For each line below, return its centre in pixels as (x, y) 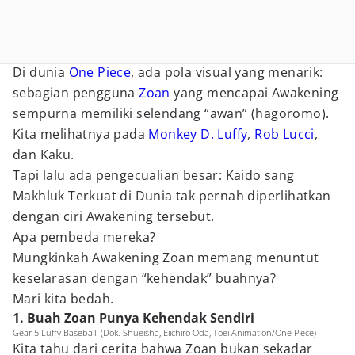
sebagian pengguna (76, 93)
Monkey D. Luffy (198, 134)
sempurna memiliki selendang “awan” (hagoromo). (171, 113)
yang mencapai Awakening (254, 93)
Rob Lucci (284, 134)
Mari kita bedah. (63, 299)
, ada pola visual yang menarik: (227, 72)
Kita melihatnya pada (81, 134)
